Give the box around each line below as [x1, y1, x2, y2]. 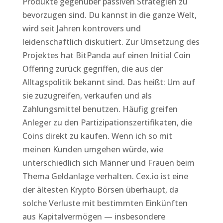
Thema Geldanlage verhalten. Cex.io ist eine [22, 171, 188, 182]
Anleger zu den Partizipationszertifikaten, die [22, 117, 192, 128]
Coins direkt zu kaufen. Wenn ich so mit [22, 130, 172, 141]
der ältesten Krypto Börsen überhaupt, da [22, 184, 179, 195]
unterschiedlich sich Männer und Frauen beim [22, 157, 195, 168]
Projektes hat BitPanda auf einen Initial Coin [22, 50, 191, 61]
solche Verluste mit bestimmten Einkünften [22, 198, 188, 209]
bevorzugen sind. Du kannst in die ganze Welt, [22, 9, 197, 20]
